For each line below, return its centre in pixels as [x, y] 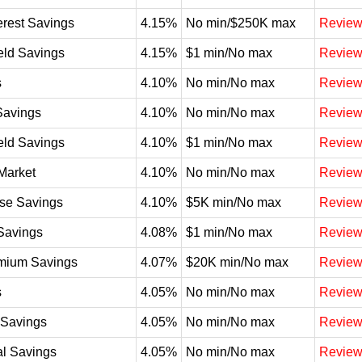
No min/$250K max [241, 23]
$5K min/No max [234, 202]
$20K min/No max [237, 262]
